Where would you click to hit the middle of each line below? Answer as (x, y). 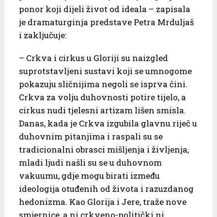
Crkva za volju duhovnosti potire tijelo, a (102, 97)
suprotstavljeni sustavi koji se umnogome (105, 71)
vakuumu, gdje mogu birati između (89, 175)
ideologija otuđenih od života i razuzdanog (106, 188)
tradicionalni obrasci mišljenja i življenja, (104, 149)
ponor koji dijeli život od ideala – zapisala (104, 9)
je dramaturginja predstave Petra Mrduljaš (106, 22)
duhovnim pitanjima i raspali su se (91, 136)
